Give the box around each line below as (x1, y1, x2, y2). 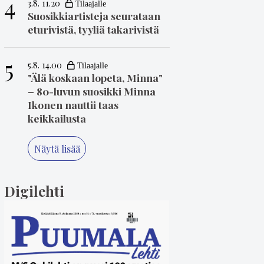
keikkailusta (28, 111, 86, 125)
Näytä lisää (34, 142, 80, 155)
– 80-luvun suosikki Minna (28, 84, 156, 98)
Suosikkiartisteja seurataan (28, 8, 160, 22)
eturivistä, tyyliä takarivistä (28, 22, 159, 36)
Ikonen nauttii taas (28, 97, 118, 111)
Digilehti (4, 181, 64, 201)
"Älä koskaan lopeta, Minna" (28, 70, 163, 84)
